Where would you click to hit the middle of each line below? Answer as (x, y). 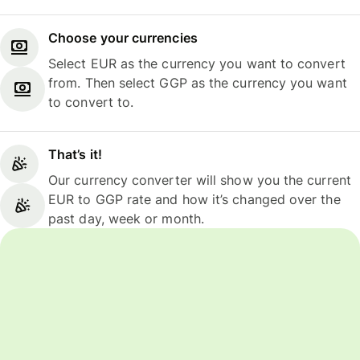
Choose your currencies (123, 37)
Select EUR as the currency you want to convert (197, 63)
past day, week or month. (126, 219)
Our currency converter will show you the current (200, 180)
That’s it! (75, 155)
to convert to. (91, 102)
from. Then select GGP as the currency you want (198, 82)
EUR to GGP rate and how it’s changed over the (194, 200)
